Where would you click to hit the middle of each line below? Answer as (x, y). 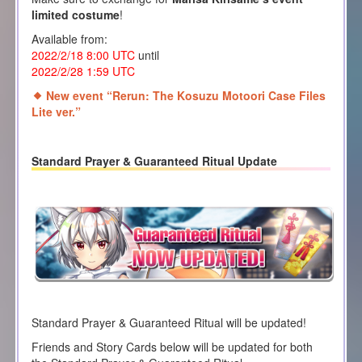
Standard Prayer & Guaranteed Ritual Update (154, 160)
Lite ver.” (56, 111)
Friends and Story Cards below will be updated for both (172, 346)
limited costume (75, 14)
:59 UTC (114, 71)
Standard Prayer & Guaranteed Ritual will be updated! (168, 322)
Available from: (69, 38)
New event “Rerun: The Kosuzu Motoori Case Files (185, 95)
